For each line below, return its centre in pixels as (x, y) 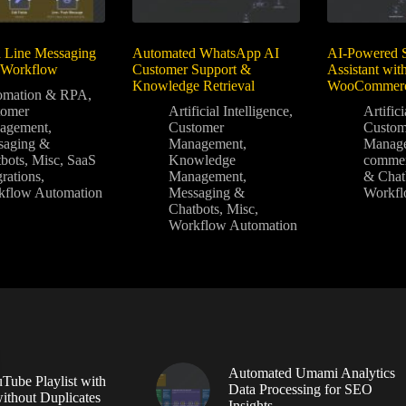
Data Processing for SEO (300, 389)
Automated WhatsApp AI (205, 53)
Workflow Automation (232, 225)
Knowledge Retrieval (193, 85)
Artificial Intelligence (228, 111)
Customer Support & (191, 69)
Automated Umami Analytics (311, 372)
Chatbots (193, 208)
